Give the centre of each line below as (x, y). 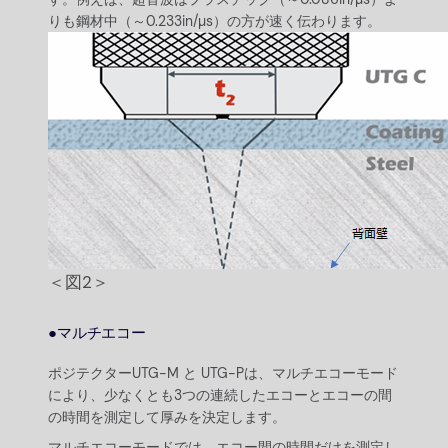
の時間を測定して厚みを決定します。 (167, 417)
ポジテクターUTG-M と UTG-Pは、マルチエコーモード (223, 373)
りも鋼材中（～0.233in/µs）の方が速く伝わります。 (214, 21)
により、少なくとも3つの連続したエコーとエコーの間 (220, 395)
